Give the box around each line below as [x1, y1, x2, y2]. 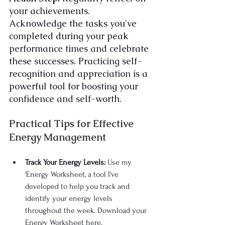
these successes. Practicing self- [9, 55, 142, 67]
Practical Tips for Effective [9, 117, 136, 131]
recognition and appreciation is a [9, 68, 150, 80]
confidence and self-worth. [9, 93, 122, 105]
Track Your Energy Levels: [25, 158, 105, 167]
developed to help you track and [25, 182, 132, 191]
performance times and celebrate [9, 43, 151, 55]
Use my [105, 158, 134, 167]
